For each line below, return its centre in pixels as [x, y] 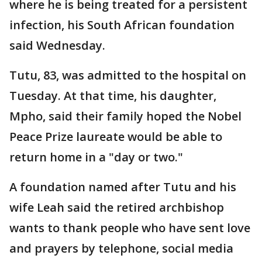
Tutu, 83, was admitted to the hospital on [128, 75]
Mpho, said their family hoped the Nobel [125, 116]
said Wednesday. [57, 45]
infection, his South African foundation [122, 25]
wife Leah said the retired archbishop [117, 207]
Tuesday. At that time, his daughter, [113, 96]
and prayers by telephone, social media [121, 248]
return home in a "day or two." [96, 157]
